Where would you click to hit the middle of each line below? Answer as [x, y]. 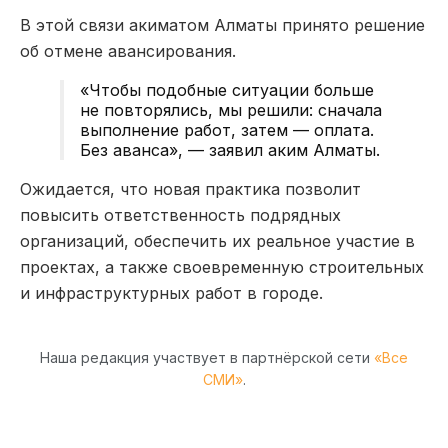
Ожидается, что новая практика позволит [190, 188]
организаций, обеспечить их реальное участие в [217, 240]
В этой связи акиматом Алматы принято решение [222, 24]
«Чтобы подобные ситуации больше [227, 89]
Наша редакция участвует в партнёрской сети [207, 357]
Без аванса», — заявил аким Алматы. [230, 149]
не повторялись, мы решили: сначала [231, 109]
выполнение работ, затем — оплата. [227, 129]
